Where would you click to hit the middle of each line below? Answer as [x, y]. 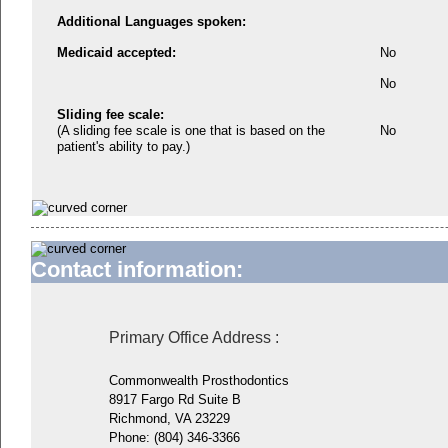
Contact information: [137, 269]
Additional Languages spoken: [151, 21]
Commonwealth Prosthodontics [198, 381]
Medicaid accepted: [116, 52]
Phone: [131, 438]
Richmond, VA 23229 [169, 419]
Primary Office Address [189, 338]
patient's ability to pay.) [123, 146]
